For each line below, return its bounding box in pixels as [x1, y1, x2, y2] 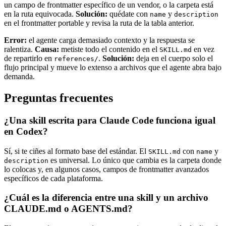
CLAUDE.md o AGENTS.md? [4, 203, 133, 214]
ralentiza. [4, 44, 35, 53]
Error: [4, 35, 27, 44]
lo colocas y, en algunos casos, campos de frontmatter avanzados [4, 164, 209, 174]
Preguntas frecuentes [4, 91, 113, 104]
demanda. [4, 72, 35, 81]
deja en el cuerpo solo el [134, 53, 213, 63]
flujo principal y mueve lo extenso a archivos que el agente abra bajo [4, 63, 221, 72]
